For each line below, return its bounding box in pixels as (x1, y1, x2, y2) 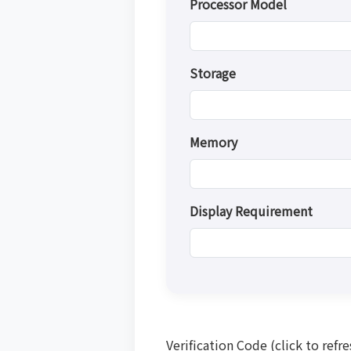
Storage (190, 63, 236, 82)
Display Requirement (190, 201, 313, 220)
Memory (190, 132, 237, 151)
